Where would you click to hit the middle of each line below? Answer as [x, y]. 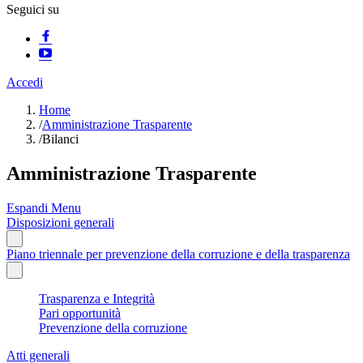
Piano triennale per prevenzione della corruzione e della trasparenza [178, 254]
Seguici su [33, 9]
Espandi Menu [44, 207]
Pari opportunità [80, 313]
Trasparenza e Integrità [97, 298]
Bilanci [60, 139]
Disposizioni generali [60, 222]
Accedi [25, 82]
